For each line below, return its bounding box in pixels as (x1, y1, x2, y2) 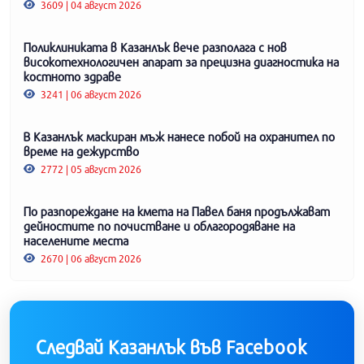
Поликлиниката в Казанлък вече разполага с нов (24, 39, 287, 54)
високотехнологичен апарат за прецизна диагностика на (24, 54, 339, 69)
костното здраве (24, 68, 121, 84)
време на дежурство (24, 143, 139, 158)
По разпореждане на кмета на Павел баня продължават (24, 203, 330, 219)
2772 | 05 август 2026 (38, 162, 142, 175)
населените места (24, 232, 128, 248)
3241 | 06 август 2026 (38, 87, 142, 101)
